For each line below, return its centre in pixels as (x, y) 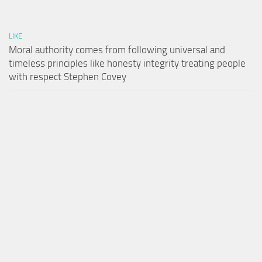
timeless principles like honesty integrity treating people (127, 63)
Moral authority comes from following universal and (117, 49)
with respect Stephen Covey (68, 76)
